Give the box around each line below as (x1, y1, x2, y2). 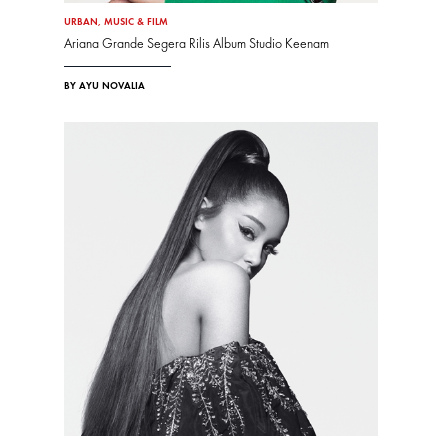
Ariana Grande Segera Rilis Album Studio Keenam (64, 36, 329, 53)
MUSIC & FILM (104, 16, 168, 29)
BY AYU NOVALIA (64, 80, 145, 93)
